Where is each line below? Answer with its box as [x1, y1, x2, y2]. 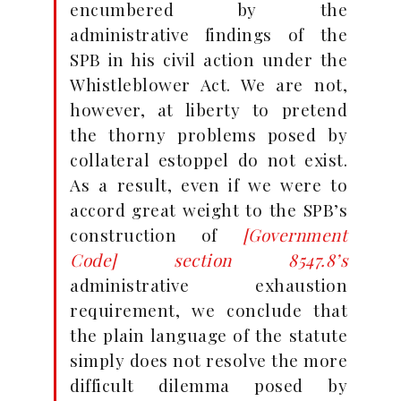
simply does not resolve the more [70, 348, 347, 371]
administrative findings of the [70, 22, 347, 46]
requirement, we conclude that [70, 298, 347, 321]
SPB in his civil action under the [70, 47, 347, 71]
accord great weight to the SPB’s [70, 198, 347, 221]
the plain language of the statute [70, 323, 347, 346]
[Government [242, 223, 347, 246]
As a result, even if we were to [70, 173, 347, 196]
